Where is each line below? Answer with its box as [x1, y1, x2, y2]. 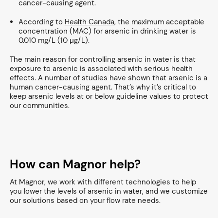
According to [18, 17, 65, 27]
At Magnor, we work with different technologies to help [10, 177, 196, 187]
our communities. [10, 101, 70, 110]
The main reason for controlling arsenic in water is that [10, 54, 196, 64]
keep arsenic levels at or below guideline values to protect [10, 91, 208, 101]
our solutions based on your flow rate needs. [10, 196, 163, 205]
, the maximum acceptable [114, 17, 204, 27]
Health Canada [64, 17, 114, 27]
